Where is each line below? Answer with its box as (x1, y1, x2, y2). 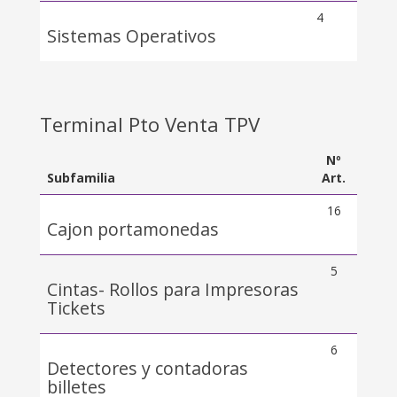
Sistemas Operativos (47, 24, 216, 48)
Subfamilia (47, 169, 115, 186)
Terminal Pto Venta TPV (40, 111, 260, 138)
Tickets (47, 296, 105, 320)
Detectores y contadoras (47, 356, 248, 380)
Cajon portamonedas (47, 217, 219, 241)
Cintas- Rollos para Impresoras (47, 277, 299, 301)
